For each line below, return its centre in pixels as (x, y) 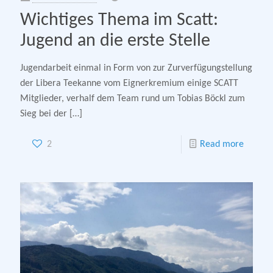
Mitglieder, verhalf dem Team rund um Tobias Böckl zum (133, 98)
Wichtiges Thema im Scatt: (119, 20)
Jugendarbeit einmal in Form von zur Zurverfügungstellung (136, 68)
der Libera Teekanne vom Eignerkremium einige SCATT (129, 83)
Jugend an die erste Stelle (115, 41)
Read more (222, 144)
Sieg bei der (44, 114)
